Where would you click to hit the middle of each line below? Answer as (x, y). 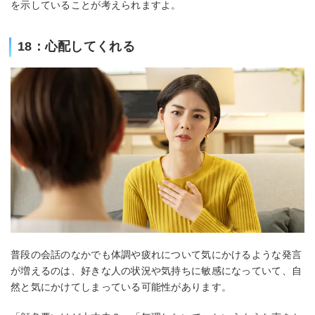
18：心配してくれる (76, 47)
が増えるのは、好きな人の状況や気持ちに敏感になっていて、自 (156, 271)
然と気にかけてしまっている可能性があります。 (121, 287)
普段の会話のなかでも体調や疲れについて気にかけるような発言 (156, 255)
